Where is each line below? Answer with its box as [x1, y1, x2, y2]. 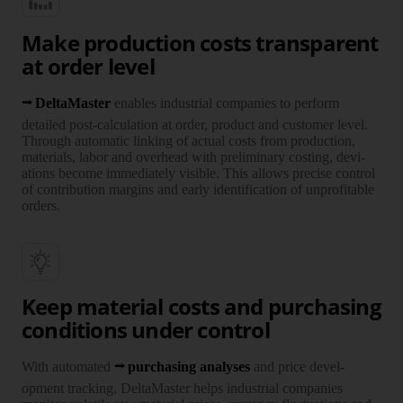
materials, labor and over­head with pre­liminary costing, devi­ [22, 148, 365, 165]
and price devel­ [250, 358, 345, 374]
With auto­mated [22, 358, 114, 374]
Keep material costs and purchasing [22, 291, 381, 321]
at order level [22, 50, 155, 81]
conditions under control [22, 314, 270, 345]
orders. [22, 197, 60, 213]
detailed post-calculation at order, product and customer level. [22, 116, 368, 132]
